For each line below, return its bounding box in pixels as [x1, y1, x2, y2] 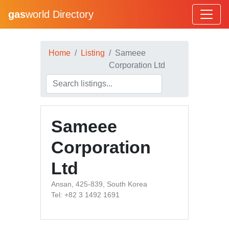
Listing [81, 49, 105, 57]
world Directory [26, 9, 94, 20]
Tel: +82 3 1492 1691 [51, 191, 120, 199]
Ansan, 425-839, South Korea [51, 180, 147, 188]
